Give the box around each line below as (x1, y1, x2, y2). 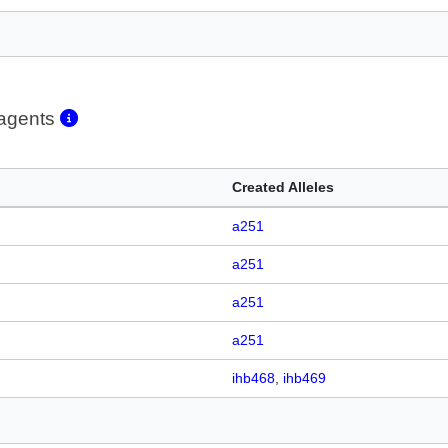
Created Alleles (232, 179, 334, 196)
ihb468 (232, 370, 275, 387)
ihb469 (283, 370, 326, 387)
